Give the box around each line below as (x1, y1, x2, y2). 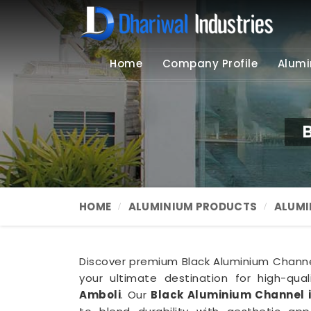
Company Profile (162, 56, 258, 71)
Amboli (79, 287, 121, 302)
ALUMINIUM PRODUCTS (128, 199, 258, 214)
